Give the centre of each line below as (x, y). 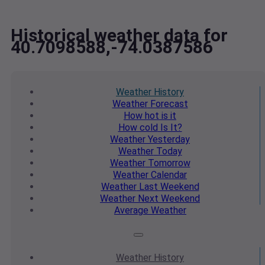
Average (131, 211)
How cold (138, 128)
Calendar (168, 175)
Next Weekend (168, 199)
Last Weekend (168, 187)
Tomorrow (168, 163)
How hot (141, 116)
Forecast (168, 104)
